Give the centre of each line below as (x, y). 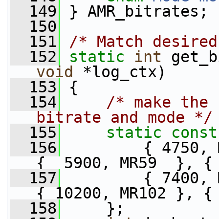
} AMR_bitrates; (134, 11)
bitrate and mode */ (124, 117)
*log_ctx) (120, 72)
